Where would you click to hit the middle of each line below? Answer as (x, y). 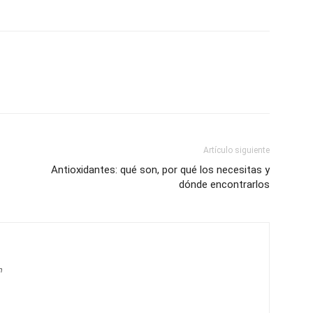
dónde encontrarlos (224, 185)
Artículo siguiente (236, 151)
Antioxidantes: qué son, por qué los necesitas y (160, 170)
